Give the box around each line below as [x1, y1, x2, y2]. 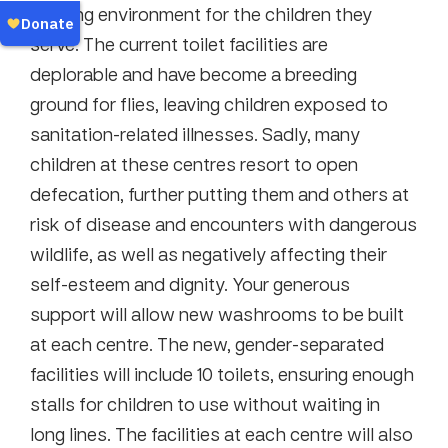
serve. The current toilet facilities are [30, 32, 328, 55]
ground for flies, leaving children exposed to [30, 92, 388, 115]
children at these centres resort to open [30, 152, 358, 175]
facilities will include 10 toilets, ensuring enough [30, 362, 414, 385]
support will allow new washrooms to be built [30, 302, 404, 325]
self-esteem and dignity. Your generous [30, 272, 350, 295]
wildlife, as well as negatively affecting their [30, 242, 387, 265]
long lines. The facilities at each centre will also [30, 422, 413, 445]
